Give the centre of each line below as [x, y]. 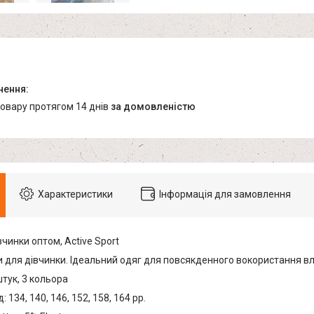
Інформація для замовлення [225, 194]
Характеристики [75, 194]
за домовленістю [153, 107]
